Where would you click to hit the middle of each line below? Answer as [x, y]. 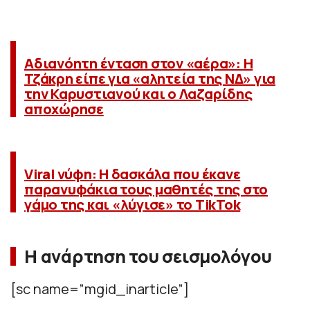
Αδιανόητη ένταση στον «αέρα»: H [139, 63]
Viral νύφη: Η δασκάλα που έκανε [133, 174]
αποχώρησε [64, 109]
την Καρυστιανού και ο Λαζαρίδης [138, 93]
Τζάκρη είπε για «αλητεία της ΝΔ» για [150, 78]
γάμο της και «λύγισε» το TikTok [133, 204]
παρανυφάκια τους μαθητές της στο [146, 189]
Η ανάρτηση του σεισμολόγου [148, 256]
